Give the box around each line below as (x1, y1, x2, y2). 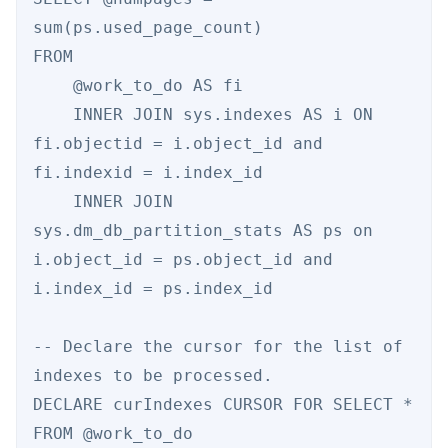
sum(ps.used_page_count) (33, 18, 273, 38)
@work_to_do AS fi (33, 76, 73, 96)
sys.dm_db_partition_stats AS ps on (33, 221, 373, 241)
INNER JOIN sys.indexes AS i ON (33, 105, 73, 125)
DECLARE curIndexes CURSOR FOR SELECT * (33, 395, 413, 415)
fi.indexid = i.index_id (33, 163, 273, 183)
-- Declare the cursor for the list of (33, 337, 403, 357)
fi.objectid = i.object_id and (33, 134, 323, 154)
